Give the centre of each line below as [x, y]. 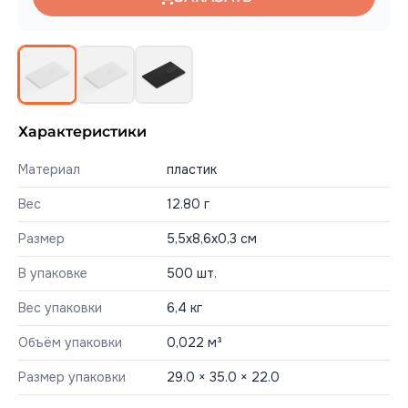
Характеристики [82, 132]
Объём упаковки [70, 342]
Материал [49, 169]
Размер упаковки [72, 377]
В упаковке [53, 273]
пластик [192, 169]
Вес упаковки [60, 308]
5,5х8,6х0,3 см [212, 239]
